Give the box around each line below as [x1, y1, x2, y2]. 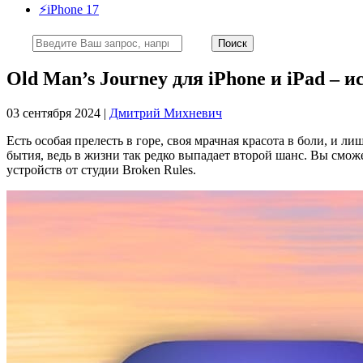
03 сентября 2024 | [6, 105, 109, 120]
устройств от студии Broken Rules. [6, 162, 196, 177]
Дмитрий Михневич [109, 105, 222, 120]
